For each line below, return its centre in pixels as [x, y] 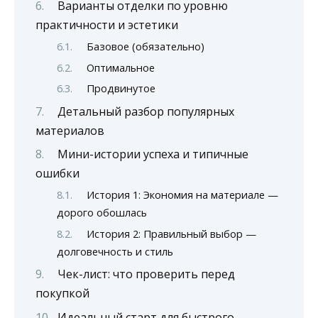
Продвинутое [121, 88]
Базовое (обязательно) [145, 46]
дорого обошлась [102, 213]
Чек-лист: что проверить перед [146, 274]
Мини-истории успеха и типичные [153, 154]
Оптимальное [120, 67]
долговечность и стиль [115, 251]
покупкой [62, 294]
